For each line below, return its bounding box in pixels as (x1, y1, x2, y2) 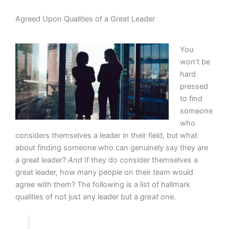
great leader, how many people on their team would (15, 168, 193, 177)
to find (179, 94, 202, 104)
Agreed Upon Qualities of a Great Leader (15, 14, 155, 24)
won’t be (179, 57, 210, 67)
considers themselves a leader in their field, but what (15, 131, 197, 141)
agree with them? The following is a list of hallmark (15, 180, 190, 190)
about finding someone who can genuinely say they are (15, 143, 208, 153)
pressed (179, 82, 208, 91)
